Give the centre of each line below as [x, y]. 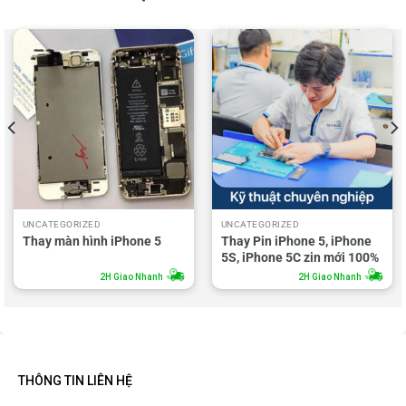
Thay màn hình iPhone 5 [92, 241]
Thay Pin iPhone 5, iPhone [296, 241]
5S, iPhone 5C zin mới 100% [300, 257]
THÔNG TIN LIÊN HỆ [75, 380]
